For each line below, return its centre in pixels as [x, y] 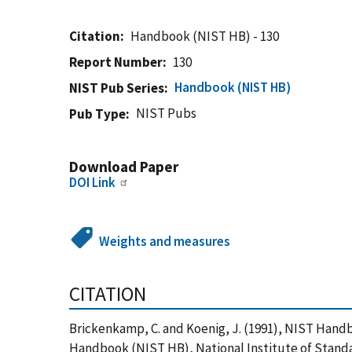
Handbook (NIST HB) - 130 [205, 36]
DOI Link [92, 182]
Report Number [116, 62]
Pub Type [97, 114]
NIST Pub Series [117, 88]
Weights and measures [165, 241]
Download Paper [124, 167]
